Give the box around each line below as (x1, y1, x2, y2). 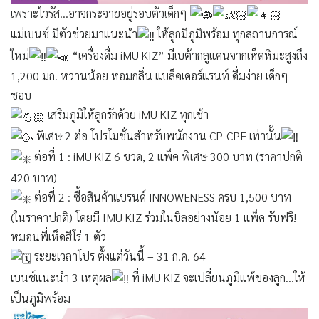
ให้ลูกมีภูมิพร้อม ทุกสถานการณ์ (155, 26, 298, 42)
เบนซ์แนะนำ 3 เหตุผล (11, 269, 112, 285)
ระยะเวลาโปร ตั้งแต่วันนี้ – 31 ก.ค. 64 (31, 249, 206, 264)
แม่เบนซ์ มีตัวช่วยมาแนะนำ (11, 26, 137, 42)
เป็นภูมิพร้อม (11, 291, 70, 306)
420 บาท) (11, 169, 57, 185)
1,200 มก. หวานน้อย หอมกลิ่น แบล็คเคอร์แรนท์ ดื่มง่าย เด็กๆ (11, 68, 288, 84)
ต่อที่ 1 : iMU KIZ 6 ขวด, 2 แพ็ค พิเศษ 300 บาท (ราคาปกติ (31, 149, 303, 164)
